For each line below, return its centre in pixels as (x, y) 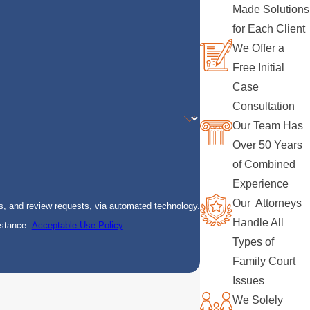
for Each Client (269, 29)
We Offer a (259, 48)
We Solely (258, 300)
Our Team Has (268, 126)
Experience (261, 184)
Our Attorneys (267, 203)
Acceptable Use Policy (77, 226)
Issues (249, 281)
